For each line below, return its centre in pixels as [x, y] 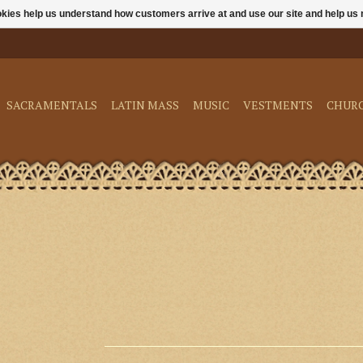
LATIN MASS [145, 105]
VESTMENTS [278, 105]
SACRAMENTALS [52, 105]
